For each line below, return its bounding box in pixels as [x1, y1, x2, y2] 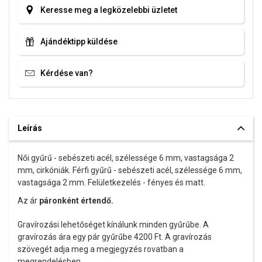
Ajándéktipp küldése [40, 37, 118, 46]
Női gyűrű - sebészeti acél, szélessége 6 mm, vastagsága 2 [18, 153, 234, 163]
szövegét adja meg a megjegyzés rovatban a [18, 244, 184, 254]
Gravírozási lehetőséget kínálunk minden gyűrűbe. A [18, 219, 209, 229]
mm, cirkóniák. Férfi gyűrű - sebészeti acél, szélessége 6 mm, [18, 165, 242, 175]
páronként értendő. [39, 195, 113, 205]
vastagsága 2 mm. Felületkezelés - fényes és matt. [18, 177, 205, 187]
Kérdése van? [40, 68, 93, 78]
